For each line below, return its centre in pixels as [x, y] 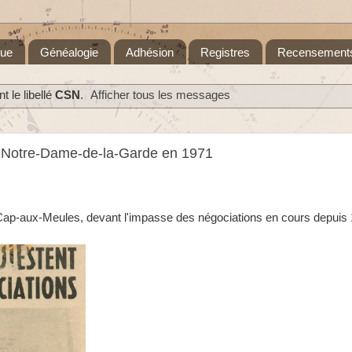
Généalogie [69, 52]
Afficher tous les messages [161, 95]
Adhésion [149, 52]
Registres [225, 52]
